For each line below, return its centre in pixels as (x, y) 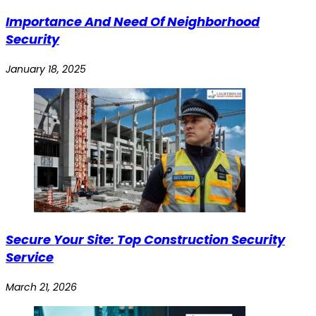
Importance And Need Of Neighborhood (133, 22)
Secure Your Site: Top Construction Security (145, 240)
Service (30, 257)
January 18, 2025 (46, 69)
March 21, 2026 (41, 287)
